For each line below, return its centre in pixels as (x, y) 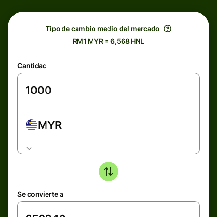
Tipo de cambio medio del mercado (103, 28)
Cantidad (32, 66)
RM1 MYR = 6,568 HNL (108, 41)
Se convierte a (40, 194)
